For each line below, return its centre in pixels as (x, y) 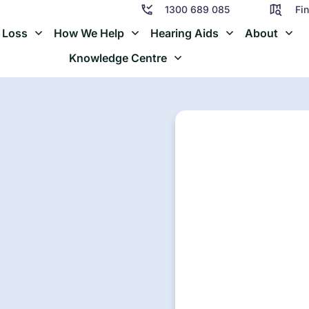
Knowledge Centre (118, 58)
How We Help (89, 33)
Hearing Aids (185, 33)
